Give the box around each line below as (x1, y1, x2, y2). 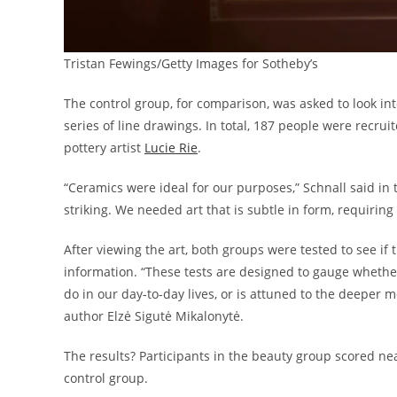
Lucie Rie (144, 138, 198, 156)
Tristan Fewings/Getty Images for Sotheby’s (64, 54, 318, 72)
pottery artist (64, 138, 144, 156)
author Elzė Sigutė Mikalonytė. (64, 307, 244, 324)
